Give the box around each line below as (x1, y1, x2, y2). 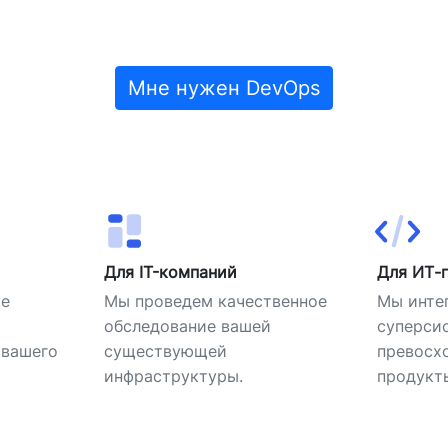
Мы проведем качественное (103, 290, 327, 311)
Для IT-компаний (103, 261, 237, 282)
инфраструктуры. (103, 365, 243, 386)
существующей (103, 340, 227, 361)
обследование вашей (103, 315, 271, 336)
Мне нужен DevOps (128, 76, 320, 100)
